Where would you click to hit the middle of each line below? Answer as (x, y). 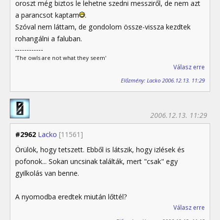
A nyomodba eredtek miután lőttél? (71, 197)
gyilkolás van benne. (47, 173)
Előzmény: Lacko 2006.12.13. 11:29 (163, 81)
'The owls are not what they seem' (61, 57)
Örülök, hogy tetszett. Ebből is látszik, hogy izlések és (100, 150)
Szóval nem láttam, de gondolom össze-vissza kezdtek (103, 27)
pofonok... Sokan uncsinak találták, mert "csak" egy (96, 162)
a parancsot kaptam (47, 15)
